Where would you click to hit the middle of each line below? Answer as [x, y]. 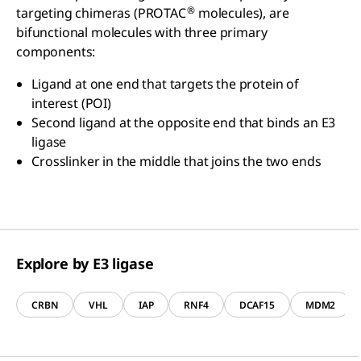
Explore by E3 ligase [85, 264]
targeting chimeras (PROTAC [101, 13]
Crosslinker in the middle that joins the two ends [176, 162]
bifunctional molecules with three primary [142, 33]
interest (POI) [71, 104]
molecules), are [243, 13]
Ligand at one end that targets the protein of [165, 84]
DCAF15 [257, 305]
